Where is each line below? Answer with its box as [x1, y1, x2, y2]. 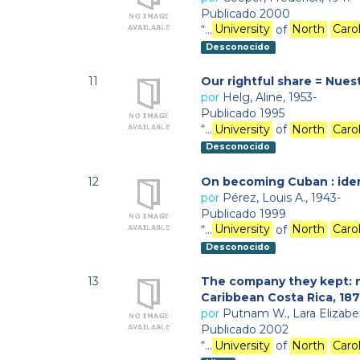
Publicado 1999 [201, 206, 286, 221]
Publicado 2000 [201, 6, 290, 21]
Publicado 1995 [201, 106, 284, 121]
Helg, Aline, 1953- [223, 90, 317, 105]
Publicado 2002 [201, 322, 288, 337]
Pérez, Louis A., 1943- [223, 190, 341, 205]
